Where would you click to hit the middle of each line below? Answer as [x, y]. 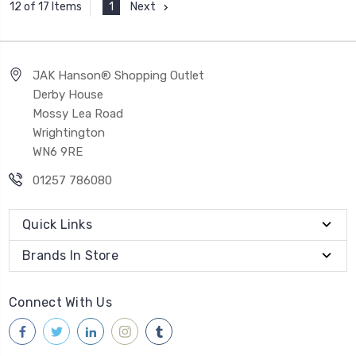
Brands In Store [70, 255]
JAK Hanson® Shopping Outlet [118, 75]
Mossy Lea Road [78, 114]
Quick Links [57, 224]
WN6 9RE [58, 152]
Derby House [68, 95]
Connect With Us [60, 302]
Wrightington [69, 133]
